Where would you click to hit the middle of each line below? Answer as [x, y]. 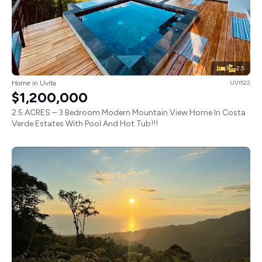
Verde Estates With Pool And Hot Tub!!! [85, 124]
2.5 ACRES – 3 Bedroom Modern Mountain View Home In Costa [129, 113]
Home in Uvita [34, 83]
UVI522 [240, 83]
